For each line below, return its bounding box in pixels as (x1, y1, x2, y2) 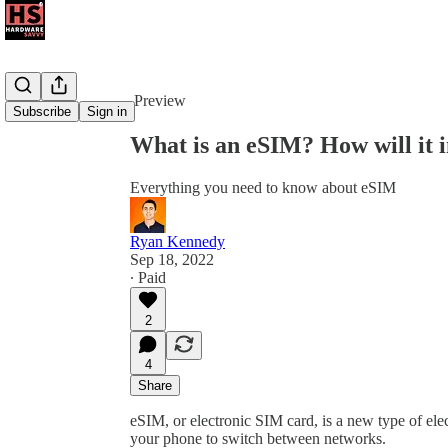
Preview (134, 92, 186, 109)
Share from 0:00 (122, 46, 224, 63)
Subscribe (13, 104, 71, 119)
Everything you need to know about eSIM (130, 178, 396, 196)
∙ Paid (130, 268, 166, 286)
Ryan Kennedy (130, 232, 225, 250)
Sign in (87, 104, 127, 119)
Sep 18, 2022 (130, 250, 214, 268)
